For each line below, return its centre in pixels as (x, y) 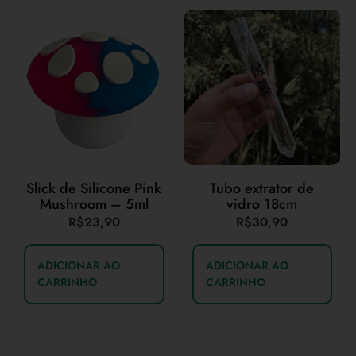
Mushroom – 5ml (94, 205)
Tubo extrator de (262, 189)
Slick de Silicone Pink (94, 189)
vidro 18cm (262, 205)
